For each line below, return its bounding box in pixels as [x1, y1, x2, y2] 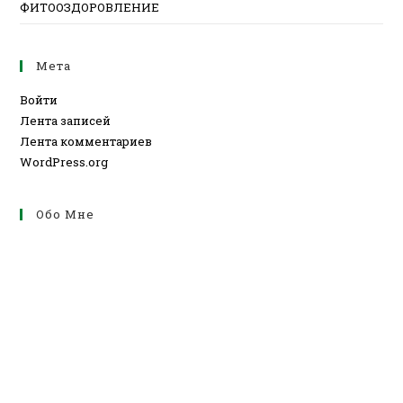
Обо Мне [36, 205, 95, 222]
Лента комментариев [20, 132, 153, 149]
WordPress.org [20, 153, 109, 170]
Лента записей [20, 112, 112, 129]
